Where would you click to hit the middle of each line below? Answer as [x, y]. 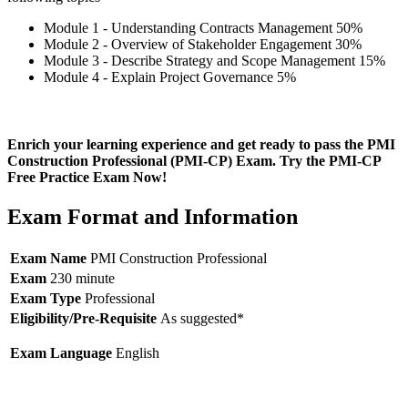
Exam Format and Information [153, 216]
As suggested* [200, 318]
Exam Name [48, 258]
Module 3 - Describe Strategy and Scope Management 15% [214, 61]
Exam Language [61, 352]
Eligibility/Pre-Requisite [83, 318]
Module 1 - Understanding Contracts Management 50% [203, 28]
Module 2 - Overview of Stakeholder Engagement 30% [203, 45]
